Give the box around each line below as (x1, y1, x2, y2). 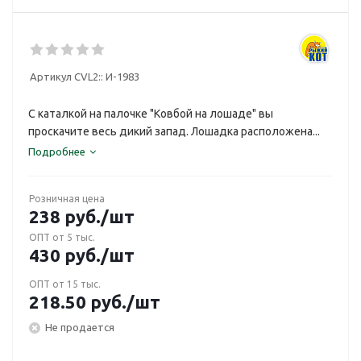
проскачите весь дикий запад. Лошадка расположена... (28, 125, 320, 138)
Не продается (45, 321, 114, 333)
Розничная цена (29, 193, 105, 204)
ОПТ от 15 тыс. (29, 279, 101, 289)
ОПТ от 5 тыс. (29, 232, 95, 243)
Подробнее (28, 146, 85, 157)
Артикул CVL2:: (30, 71, 103, 82)
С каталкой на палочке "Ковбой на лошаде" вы (28, 107, 273, 120)
